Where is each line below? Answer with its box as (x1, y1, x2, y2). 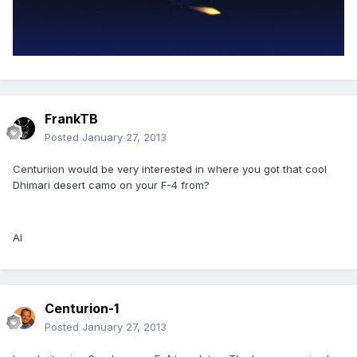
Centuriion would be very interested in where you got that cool (13, 163, 327, 176)
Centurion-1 (45, 300, 119, 317)
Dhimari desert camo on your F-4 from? (13, 178, 210, 192)
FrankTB (45, 111, 98, 127)
